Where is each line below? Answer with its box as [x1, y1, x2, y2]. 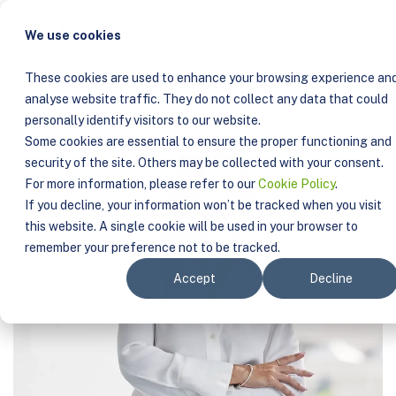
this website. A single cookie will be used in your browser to [25, 219, 358, 233]
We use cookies [25, 28, 121, 42]
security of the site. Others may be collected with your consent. [25, 156, 384, 170]
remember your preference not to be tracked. [25, 240, 280, 255]
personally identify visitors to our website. [25, 113, 261, 127]
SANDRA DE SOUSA [224, 12, 348, 26]
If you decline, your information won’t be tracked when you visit [25, 198, 382, 212]
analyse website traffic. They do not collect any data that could [25, 92, 388, 106]
